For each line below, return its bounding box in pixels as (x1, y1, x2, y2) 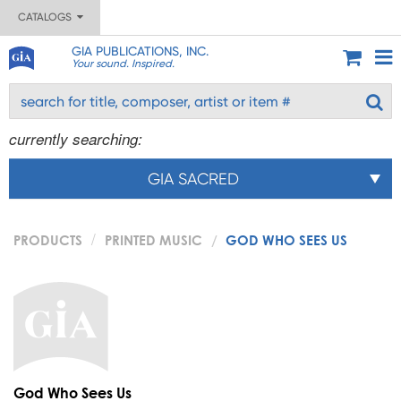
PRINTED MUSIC (105, 232, 202, 248)
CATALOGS (17, 11, 77, 23)
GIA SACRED (148, 169, 239, 188)
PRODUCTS (13, 232, 82, 248)
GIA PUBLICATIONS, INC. (71, 44, 209, 58)
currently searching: (9, 128, 142, 149)
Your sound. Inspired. (71, 57, 175, 70)
